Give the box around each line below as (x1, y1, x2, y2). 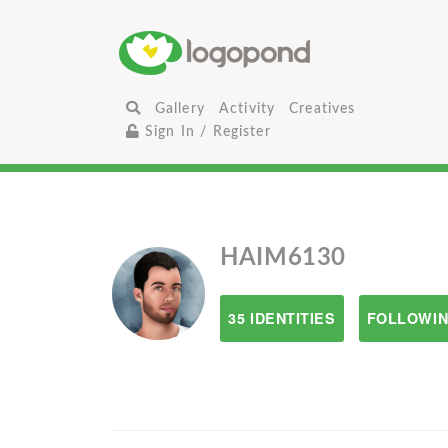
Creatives (289, 101, 356, 116)
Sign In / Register (139, 124, 271, 139)
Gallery (154, 101, 205, 116)
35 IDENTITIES (228, 308, 336, 328)
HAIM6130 (220, 246, 346, 270)
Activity (218, 101, 276, 116)
